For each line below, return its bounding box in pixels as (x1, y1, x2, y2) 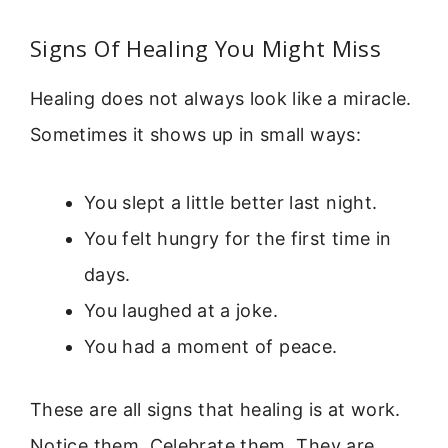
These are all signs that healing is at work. (30, 398, 401, 420)
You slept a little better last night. (84, 191, 378, 213)
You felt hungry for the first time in (84, 227, 392, 249)
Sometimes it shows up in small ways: (30, 123, 361, 145)
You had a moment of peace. (84, 335, 338, 357)
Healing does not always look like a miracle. (30, 87, 412, 109)
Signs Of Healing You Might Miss (30, 32, 382, 63)
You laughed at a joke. (84, 299, 278, 321)
